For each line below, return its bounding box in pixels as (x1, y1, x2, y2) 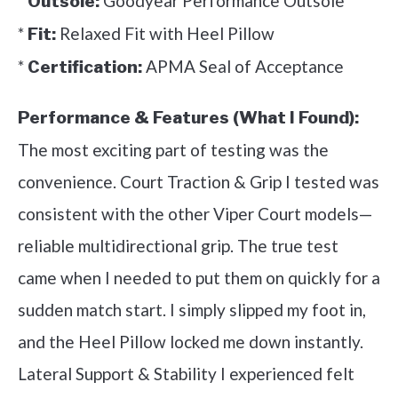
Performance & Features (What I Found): (18, 107, 359, 128)
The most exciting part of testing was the (18, 139, 329, 160)
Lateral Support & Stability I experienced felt (18, 362, 354, 384)
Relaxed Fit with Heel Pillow (56, 22, 275, 44)
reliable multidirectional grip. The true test (18, 235, 338, 256)
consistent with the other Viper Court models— (18, 203, 372, 224)
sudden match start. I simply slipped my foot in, (18, 298, 366, 320)
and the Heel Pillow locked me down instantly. (18, 330, 363, 352)
